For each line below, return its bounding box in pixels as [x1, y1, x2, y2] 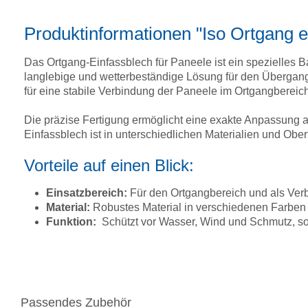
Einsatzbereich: [46, 187, 127, 199]
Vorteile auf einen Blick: [24, 156, 194, 175]
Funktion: [46, 216, 102, 228]
